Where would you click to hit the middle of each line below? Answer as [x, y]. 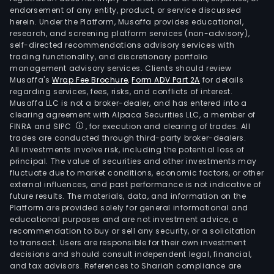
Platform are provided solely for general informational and [129, 207]
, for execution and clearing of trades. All [167, 126]
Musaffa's [31, 80]
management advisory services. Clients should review [121, 68]
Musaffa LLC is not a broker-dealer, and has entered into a [128, 103]
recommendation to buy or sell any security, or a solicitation [133, 231]
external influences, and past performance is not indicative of [136, 184]
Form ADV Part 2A [166, 80]
